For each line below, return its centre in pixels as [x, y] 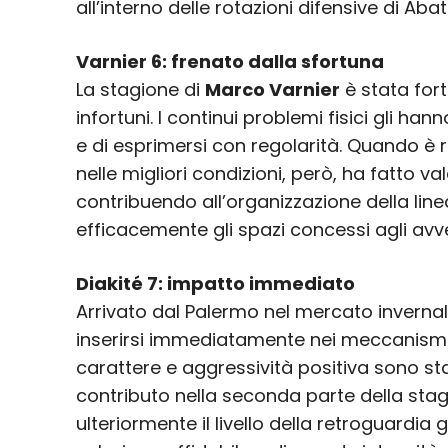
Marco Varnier [272, 90]
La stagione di [140, 90]
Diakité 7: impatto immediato [215, 284]
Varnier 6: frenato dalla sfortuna [230, 62]
